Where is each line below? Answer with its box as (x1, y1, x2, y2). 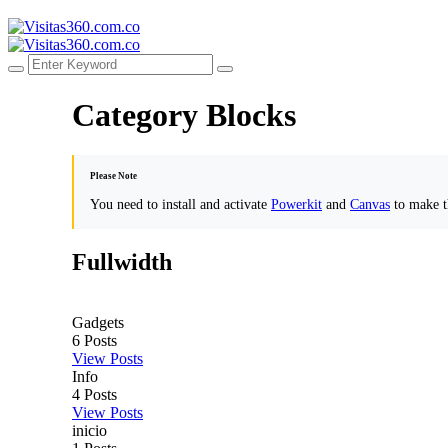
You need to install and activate (90, 197, 271, 213)
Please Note (90, 171, 137, 182)
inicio (72, 422, 107, 440)
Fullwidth (72, 249, 172, 276)
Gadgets (72, 314, 124, 332)
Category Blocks (72, 96, 296, 133)
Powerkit (271, 197, 322, 213)
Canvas (350, 197, 390, 213)
